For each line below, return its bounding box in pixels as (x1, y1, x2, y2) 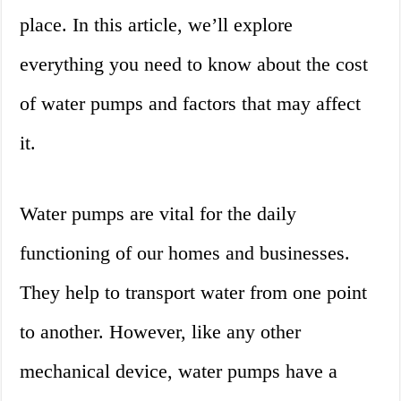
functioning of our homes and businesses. (20, 242, 351, 265)
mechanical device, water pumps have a (20, 360, 338, 383)
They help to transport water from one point (20, 281, 368, 304)
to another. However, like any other (20, 320, 302, 344)
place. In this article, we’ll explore (20, 13, 294, 37)
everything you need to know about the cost (20, 53, 369, 76)
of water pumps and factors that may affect (20, 92, 362, 115)
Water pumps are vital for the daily (20, 202, 297, 226)
